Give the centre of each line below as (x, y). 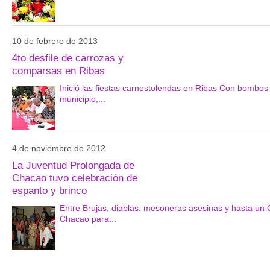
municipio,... (82, 99)
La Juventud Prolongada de (73, 165)
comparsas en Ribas (58, 71)
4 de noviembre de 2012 (58, 148)
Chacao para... (88, 218)
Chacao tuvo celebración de (74, 178)
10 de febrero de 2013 (55, 41)
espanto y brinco (49, 191)
